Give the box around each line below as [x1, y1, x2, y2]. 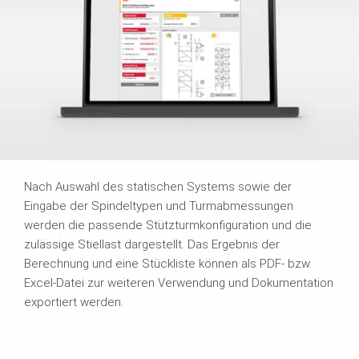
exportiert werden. [24, 295, 123, 310]
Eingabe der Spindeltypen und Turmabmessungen [24, 199, 293, 214]
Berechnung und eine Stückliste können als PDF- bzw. [24, 256, 312, 272]
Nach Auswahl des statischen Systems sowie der [24, 179, 292, 195]
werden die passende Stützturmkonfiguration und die [24, 218, 312, 233]
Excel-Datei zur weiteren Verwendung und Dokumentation [24, 276, 333, 291]
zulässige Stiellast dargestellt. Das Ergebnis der [24, 237, 280, 252]
